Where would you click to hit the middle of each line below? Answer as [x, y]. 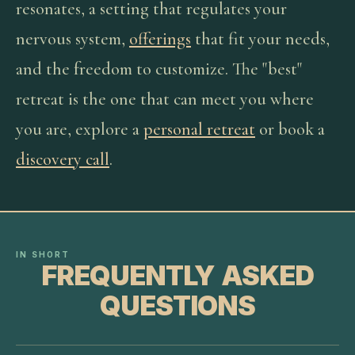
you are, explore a [80, 129]
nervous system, [73, 39]
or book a [290, 129]
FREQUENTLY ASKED [177, 275]
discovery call [63, 159]
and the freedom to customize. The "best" [159, 69]
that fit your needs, [260, 39]
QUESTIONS [177, 305]
